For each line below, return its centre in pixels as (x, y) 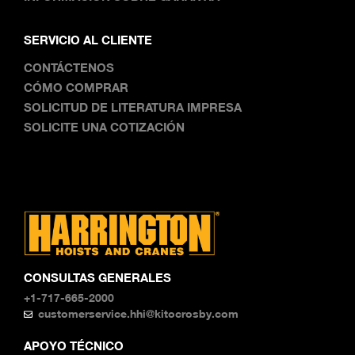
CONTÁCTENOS (69, 67)
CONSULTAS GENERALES (97, 277)
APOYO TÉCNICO (74, 345)
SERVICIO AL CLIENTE (88, 39)
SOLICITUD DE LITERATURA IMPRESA (133, 107)
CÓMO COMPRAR (76, 87)
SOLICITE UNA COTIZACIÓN (104, 126)
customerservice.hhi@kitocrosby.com (139, 313)
